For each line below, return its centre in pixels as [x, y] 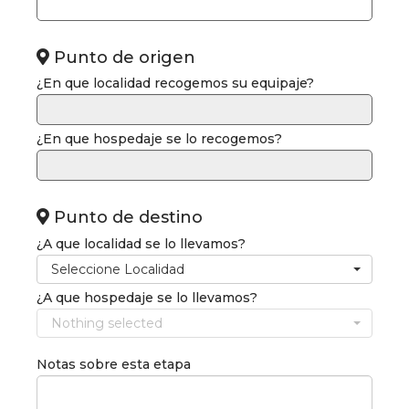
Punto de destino [126, 218]
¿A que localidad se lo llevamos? [141, 244]
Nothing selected [107, 323]
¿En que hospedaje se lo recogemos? [159, 139]
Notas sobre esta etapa [114, 364]
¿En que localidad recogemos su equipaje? [175, 84]
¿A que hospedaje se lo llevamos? [147, 297]
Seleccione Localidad [118, 270]
